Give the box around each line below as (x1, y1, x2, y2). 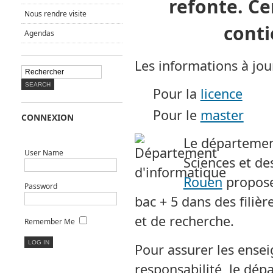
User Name (24, 147, 63, 158)
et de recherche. (134, 212, 234, 230)
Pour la (152, 85, 200, 102)
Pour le (152, 106, 200, 124)
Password (24, 181, 57, 191)
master (200, 106, 244, 124)
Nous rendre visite (24, 9, 87, 19)
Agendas (24, 28, 54, 38)
